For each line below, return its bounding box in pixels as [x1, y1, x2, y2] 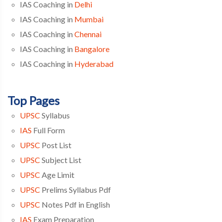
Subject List [40, 155, 81, 165]
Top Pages [7, 93, 59, 108]
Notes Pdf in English [40, 199, 110, 209]
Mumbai [74, 14, 104, 24]
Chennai [74, 29, 102, 39]
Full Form [32, 125, 65, 135]
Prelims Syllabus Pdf [40, 184, 111, 194]
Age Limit [40, 169, 74, 179]
